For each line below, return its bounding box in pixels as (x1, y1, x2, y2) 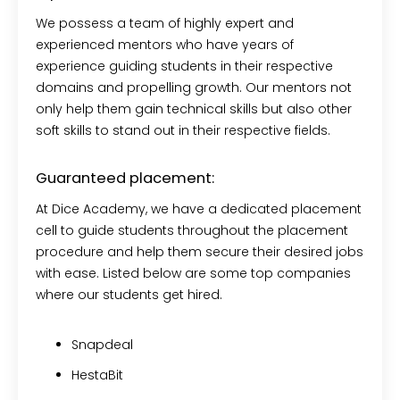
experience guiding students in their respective (36, 56, 333, 75)
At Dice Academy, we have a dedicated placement (36, 199, 362, 218)
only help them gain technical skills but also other (36, 99, 352, 118)
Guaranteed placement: (36, 167, 218, 188)
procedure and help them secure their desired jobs (36, 242, 363, 261)
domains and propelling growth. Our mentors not (36, 78, 352, 96)
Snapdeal (71, 335, 133, 354)
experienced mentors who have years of (36, 35, 294, 54)
